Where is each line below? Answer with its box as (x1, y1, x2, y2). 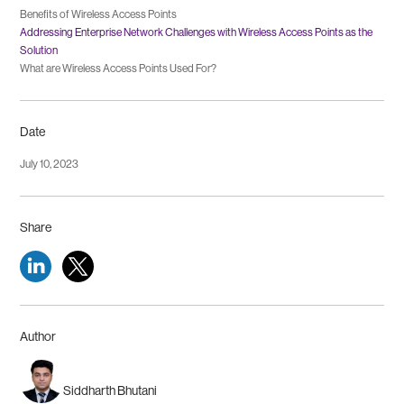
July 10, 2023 (20, 158, 79, 170)
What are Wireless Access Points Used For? (20, 62, 217, 74)
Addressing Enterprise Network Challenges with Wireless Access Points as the (20, 26, 373, 38)
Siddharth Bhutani (63, 384, 158, 398)
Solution (20, 44, 59, 56)
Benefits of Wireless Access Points (20, 8, 178, 20)
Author (20, 330, 57, 344)
